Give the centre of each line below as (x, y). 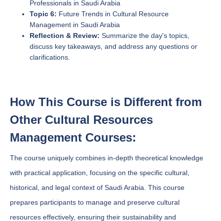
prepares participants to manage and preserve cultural (95, 202)
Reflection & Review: (65, 36)
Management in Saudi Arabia (75, 25)
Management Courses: (73, 137)
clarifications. (50, 57)
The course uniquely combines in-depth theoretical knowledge (107, 158)
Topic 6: (43, 14)
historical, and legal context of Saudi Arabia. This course (97, 187)
